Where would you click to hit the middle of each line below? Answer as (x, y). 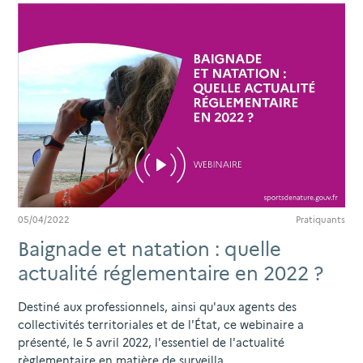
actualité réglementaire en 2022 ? (171, 274)
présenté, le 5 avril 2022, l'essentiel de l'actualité (151, 343)
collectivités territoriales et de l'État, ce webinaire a (161, 325)
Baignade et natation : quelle (149, 250)
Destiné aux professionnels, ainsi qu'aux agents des (157, 307)
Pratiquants (320, 220)
